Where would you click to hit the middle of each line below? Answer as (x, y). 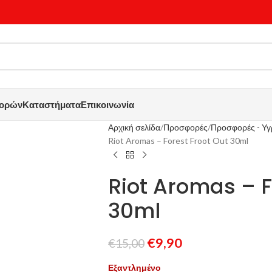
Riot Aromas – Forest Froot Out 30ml (178, 141)
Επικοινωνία (107, 104)
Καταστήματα (52, 104)
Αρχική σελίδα (134, 127)
